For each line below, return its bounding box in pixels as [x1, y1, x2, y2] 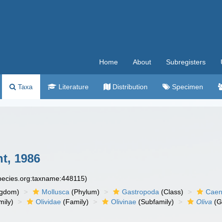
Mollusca [42, 188, 70, 196]
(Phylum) [69, 188, 100, 196]
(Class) [159, 188, 184, 196]
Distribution [111, 83, 148, 91]
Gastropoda [122, 188, 160, 196]
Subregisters [166, 58, 206, 66]
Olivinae [111, 198, 137, 206]
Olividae [36, 198, 61, 206]
